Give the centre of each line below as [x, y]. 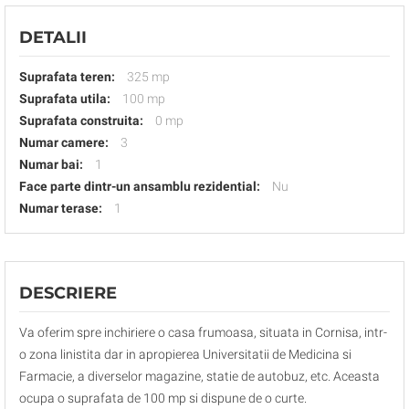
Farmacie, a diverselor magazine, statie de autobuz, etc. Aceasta [199, 376]
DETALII [53, 37]
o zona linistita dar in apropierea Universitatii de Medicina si [185, 354]
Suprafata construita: [81, 121]
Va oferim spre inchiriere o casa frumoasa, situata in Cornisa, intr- [203, 332]
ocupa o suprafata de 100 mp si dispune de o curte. [163, 398]
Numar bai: [51, 164]
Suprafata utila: [65, 99]
